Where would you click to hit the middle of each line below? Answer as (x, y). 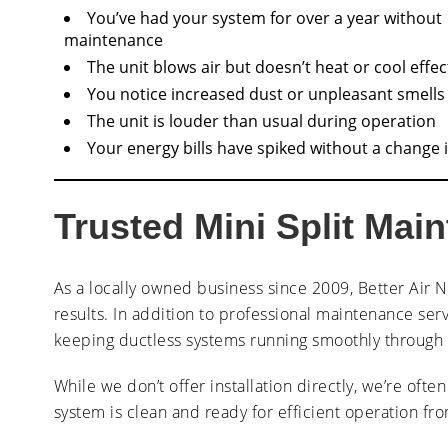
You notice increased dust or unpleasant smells (265, 93)
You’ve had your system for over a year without (264, 17)
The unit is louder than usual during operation (261, 120)
